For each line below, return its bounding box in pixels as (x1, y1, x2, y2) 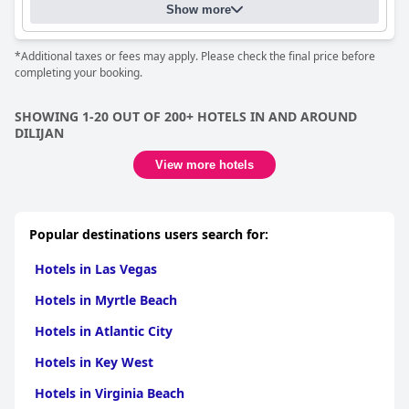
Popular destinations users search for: (29, 225, 268, 243)
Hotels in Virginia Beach (35, 384, 184, 402)
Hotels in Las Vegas (35, 260, 157, 278)
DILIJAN (15, 124, 64, 142)
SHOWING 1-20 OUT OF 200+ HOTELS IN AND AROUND (15, 108, 357, 125)
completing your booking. (15, 65, 142, 80)
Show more (166, 3, 231, 16)
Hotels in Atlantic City (35, 322, 173, 340)
